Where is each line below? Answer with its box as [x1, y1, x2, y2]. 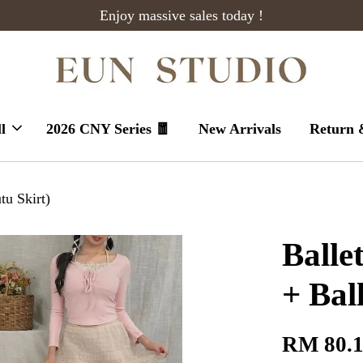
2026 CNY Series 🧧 [45, 121, 170, 137]
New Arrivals [198, 121, 281, 137]
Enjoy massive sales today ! [100, 7, 263, 23]
